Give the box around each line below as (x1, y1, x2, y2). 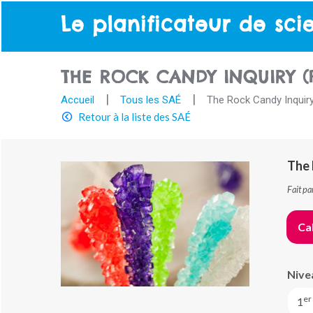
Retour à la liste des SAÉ (78, 110, 191, 123)
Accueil (61, 93, 94, 106)
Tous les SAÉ (120, 93, 181, 106)
